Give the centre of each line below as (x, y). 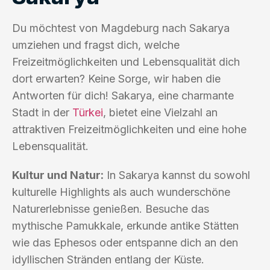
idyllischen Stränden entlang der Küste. (108, 259)
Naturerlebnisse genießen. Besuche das (111, 209)
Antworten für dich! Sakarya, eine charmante (123, 95)
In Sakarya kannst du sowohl (177, 175)
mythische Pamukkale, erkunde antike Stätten (125, 225)
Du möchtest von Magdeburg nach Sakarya (121, 28)
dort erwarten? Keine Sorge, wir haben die (116, 78)
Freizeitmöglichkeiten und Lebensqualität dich (126, 61)
